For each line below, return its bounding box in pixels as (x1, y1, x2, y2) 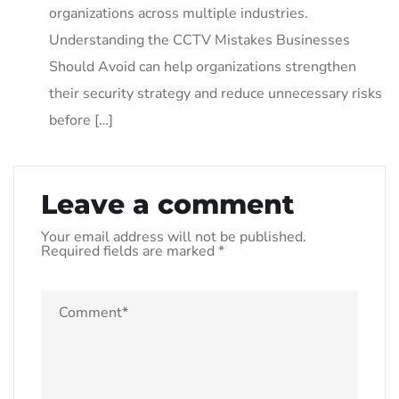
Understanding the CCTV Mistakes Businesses (49, 29, 350, 50)
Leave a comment (41, 187, 294, 221)
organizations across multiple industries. (49, 3, 308, 23)
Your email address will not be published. (41, 226, 306, 247)
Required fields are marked (41, 240, 218, 261)
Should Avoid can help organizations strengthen (49, 56, 356, 77)
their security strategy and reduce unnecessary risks (49, 83, 382, 103)
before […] (49, 110, 113, 130)
